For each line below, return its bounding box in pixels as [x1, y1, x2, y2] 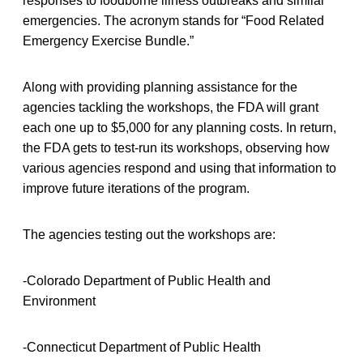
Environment [23, 293, 96, 308]
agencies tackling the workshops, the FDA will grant [23, 100, 318, 114]
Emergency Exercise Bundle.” [23, 33, 194, 48]
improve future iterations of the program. [23, 181, 250, 195]
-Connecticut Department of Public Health [23, 340, 261, 354]
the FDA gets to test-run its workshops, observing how [23, 140, 330, 155]
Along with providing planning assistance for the [23, 79, 297, 94]
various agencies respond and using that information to [23, 160, 336, 175]
